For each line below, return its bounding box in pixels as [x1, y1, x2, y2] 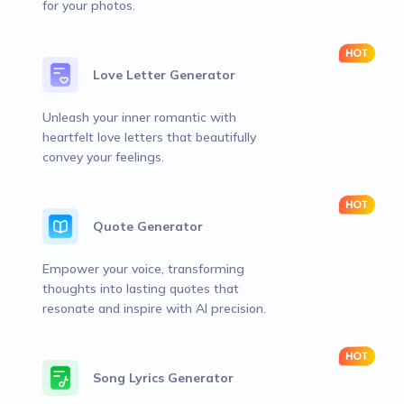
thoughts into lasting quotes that [42, 280, 239, 297]
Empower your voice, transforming [42, 261, 244, 277]
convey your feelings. [42, 149, 164, 165]
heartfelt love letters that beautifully [42, 129, 256, 145]
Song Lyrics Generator [93, 370, 234, 386]
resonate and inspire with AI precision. [42, 300, 266, 317]
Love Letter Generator [93, 67, 235, 83]
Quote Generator [93, 218, 203, 234]
